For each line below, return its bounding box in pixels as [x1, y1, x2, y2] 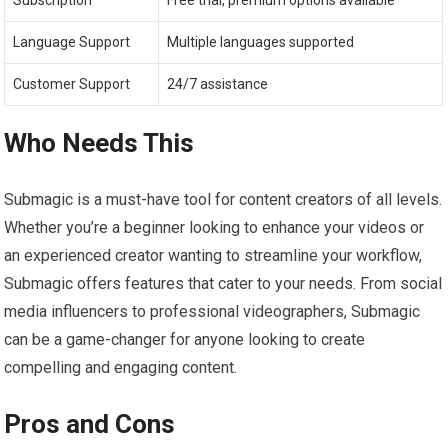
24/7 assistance [167, 76, 269, 93]
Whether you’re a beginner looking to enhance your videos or [4, 218, 425, 238]
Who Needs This [4, 128, 195, 159]
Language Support [13, 34, 131, 51]
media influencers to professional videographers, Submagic [4, 302, 421, 322]
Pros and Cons [4, 409, 176, 440]
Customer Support [13, 76, 131, 93]
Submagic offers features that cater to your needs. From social [4, 274, 443, 294]
